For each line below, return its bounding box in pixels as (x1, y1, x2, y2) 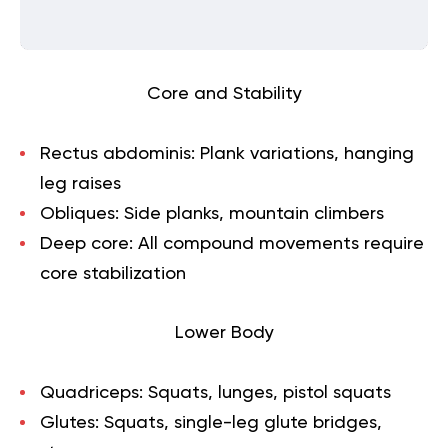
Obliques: (40, 204, 124, 223)
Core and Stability (146, 84, 302, 103)
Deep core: (40, 234, 138, 253)
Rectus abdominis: (40, 144, 200, 163)
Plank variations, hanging (200, 144, 414, 163)
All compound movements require (138, 234, 424, 253)
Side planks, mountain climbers (124, 204, 384, 223)
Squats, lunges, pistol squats (143, 383, 391, 402)
